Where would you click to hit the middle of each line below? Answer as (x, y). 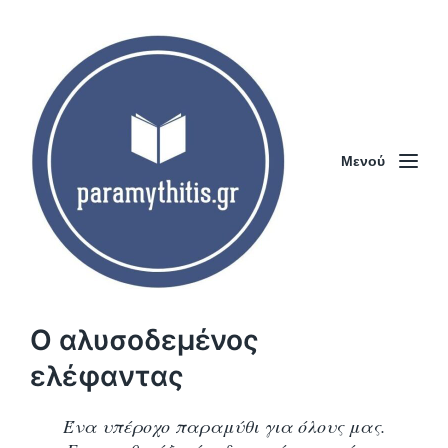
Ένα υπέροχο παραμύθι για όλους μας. (224, 426)
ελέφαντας (107, 376)
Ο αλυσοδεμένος (145, 340)
